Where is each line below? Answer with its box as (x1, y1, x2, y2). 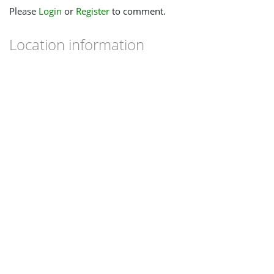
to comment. (109, 5, 166, 18)
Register (76, 5, 109, 18)
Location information (9, 34, 144, 55)
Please (9, 5, 39, 18)
